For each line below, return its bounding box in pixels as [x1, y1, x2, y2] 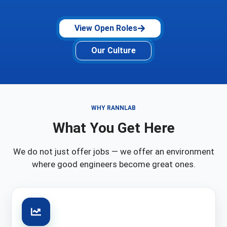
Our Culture [91, 46, 136, 56]
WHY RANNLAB [91, 104, 136, 112]
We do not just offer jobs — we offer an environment [13, 146, 214, 157]
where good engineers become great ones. [31, 159, 196, 170]
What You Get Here [52, 120, 175, 137]
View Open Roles [74, 23, 137, 33]
